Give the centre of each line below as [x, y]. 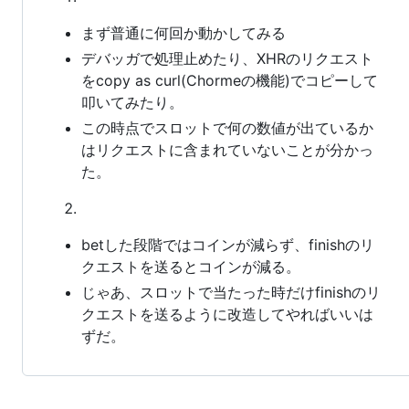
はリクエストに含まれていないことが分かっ [227, 149]
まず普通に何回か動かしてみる [184, 32]
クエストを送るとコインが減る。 [191, 266]
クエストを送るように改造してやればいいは [227, 314]
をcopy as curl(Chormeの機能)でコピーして [230, 80]
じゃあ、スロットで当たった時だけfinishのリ [231, 292]
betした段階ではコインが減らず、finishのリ [228, 244]
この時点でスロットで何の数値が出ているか [227, 127]
